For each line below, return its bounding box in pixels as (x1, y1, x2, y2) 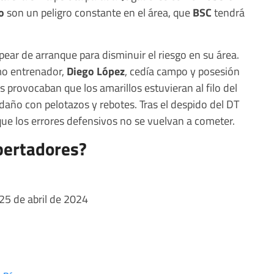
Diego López (67, 62, 125, 80)
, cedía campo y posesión (125, 62, 240, 80)
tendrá (212, 4, 245, 21)
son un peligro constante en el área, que (4, 4, 193, 21)
